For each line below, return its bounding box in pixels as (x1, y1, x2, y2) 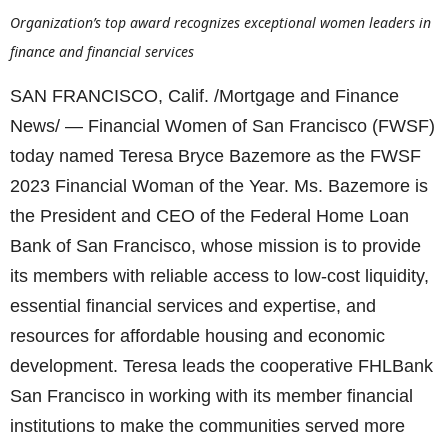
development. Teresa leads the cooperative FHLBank (10, 356, 433, 376)
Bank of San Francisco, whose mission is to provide (10, 236, 421, 256)
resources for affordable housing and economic (10, 326, 385, 346)
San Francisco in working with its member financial (10, 386, 413, 406)
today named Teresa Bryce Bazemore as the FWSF (10, 146, 421, 166)
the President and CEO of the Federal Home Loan (10, 206, 409, 226)
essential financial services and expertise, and (10, 296, 376, 316)
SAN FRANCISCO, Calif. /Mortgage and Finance (10, 86, 399, 106)
